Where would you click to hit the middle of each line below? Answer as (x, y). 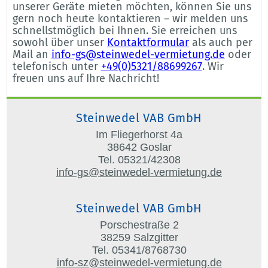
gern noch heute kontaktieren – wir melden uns (130, 18)
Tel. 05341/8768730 (139, 250)
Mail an (32, 54)
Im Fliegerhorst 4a (139, 135)
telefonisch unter (57, 66)
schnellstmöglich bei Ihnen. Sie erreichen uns (124, 30)
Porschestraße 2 (139, 225)
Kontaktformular (148, 42)
